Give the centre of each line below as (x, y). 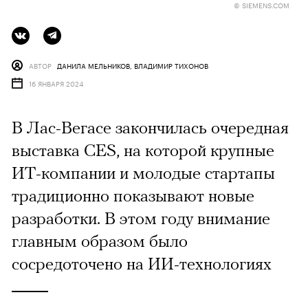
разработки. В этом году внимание (141, 218)
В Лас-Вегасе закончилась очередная (150, 127)
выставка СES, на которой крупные (143, 150)
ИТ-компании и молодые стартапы (143, 172)
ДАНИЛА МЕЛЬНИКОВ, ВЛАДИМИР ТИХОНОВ (133, 65)
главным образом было (100, 240)
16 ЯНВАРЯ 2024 (56, 83)
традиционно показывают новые (133, 195)
